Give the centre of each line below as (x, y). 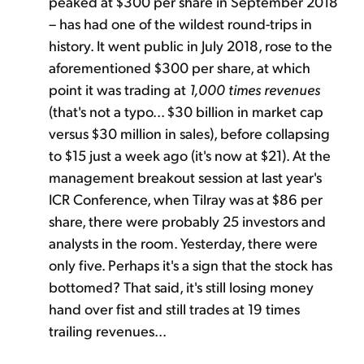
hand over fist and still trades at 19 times (174, 308)
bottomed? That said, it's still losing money (181, 286)
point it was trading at (119, 89)
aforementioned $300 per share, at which (180, 67)
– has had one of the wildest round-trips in (180, 23)
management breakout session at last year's (185, 176)
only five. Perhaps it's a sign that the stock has (191, 264)
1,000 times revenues (255, 89)
